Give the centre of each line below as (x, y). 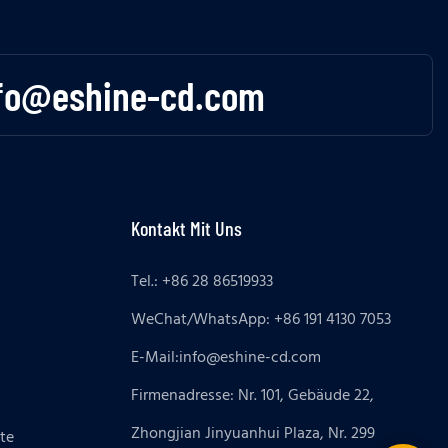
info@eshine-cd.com (250, 358)
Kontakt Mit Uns (187, 228)
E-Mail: (155, 358)
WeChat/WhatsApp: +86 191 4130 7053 (261, 320)
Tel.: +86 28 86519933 (202, 282)
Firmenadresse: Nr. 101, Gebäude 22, (253, 396)
